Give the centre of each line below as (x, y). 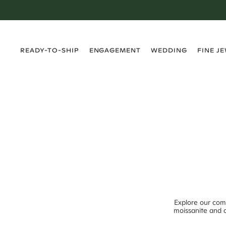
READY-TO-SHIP (50, 50)
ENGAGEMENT (115, 50)
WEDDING (169, 50)
